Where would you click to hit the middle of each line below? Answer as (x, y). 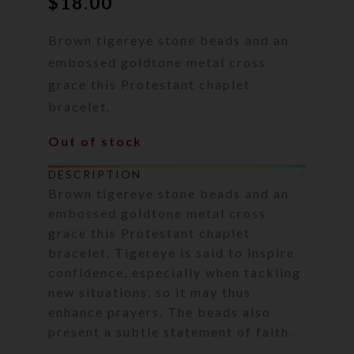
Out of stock (96, 141)
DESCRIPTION (95, 175)
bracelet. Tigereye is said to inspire (172, 253)
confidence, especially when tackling (175, 273)
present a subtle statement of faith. (171, 332)
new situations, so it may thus (150, 292)
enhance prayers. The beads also (160, 312)
